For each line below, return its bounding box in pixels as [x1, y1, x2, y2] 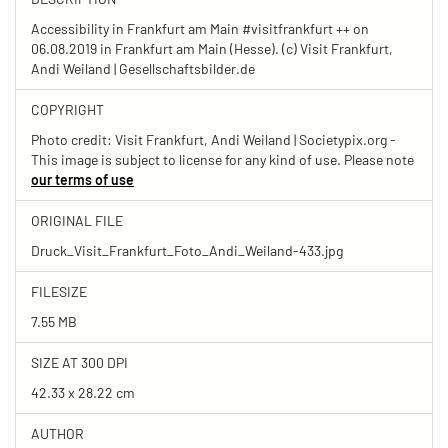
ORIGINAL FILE [31, 211, 123, 229]
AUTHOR [31, 424, 84, 442]
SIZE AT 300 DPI [31, 353, 128, 371]
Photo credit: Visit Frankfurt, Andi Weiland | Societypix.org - [31, 130, 396, 148]
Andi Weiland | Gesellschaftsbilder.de [31, 59, 255, 77]
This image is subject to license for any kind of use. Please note [31, 150, 414, 168]
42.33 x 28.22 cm [31, 383, 135, 401]
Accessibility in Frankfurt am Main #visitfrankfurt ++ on [31, 19, 369, 37]
